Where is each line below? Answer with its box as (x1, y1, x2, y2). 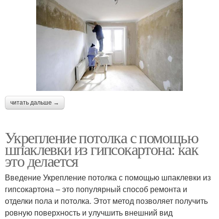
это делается (5, 150, 78, 172)
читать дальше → (10, 99, 59, 107)
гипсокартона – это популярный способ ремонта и (5, 183, 187, 195)
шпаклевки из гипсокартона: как (5, 138, 198, 160)
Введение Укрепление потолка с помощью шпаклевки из (5, 172, 211, 183)
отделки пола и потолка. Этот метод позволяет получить (5, 195, 208, 207)
